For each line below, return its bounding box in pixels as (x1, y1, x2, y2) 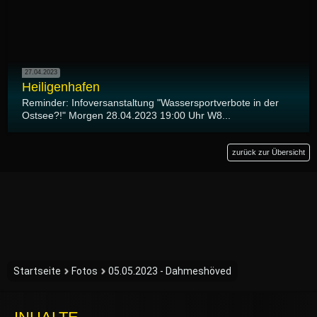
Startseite (13, 265, 61, 277)
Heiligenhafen (22, 79, 100, 94)
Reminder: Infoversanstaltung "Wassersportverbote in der (22, 96, 279, 108)
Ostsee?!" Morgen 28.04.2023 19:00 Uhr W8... (22, 109, 231, 121)
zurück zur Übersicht (232, 147, 305, 156)
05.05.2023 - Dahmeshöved (108, 265, 231, 277)
